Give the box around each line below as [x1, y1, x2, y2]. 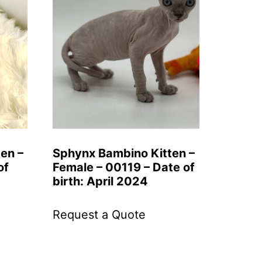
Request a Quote [53, 207, 146, 222]
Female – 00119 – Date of [53, 160, 195, 174]
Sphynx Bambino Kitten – [53, 146, 195, 160]
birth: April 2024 [53, 174, 149, 188]
